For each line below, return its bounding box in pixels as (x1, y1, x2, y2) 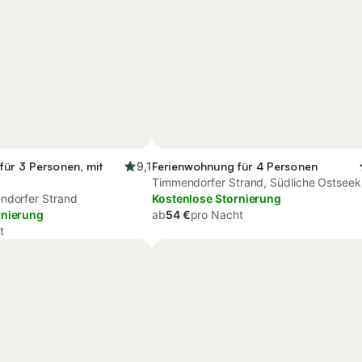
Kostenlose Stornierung (152, 192, 282, 205)
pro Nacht (190, 208, 243, 221)
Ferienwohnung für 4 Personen (152, 159, 318, 173)
